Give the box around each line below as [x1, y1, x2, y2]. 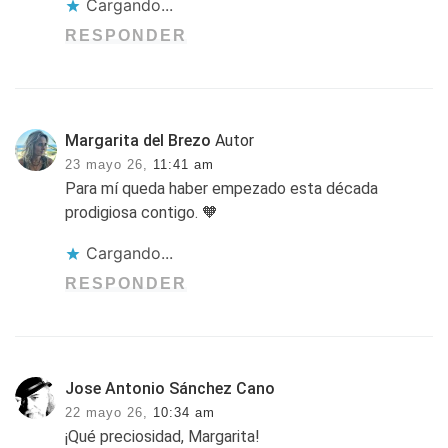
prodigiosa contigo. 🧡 [65, 202, 219, 222]
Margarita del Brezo [65, 130, 212, 150]
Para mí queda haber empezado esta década [65, 178, 379, 198]
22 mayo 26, [65, 404, 149, 420]
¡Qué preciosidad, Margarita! [65, 426, 261, 446]
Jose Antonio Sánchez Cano [65, 378, 276, 398]
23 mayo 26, [65, 156, 149, 172]
